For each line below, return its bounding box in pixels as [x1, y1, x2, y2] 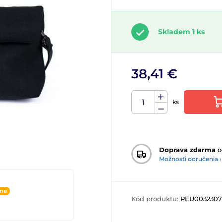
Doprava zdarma [159, 145, 216, 154]
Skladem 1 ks [158, 27, 205, 36]
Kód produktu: [131, 195, 180, 203]
